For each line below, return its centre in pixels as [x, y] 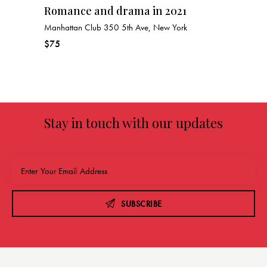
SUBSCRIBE [142, 204]
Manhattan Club [74, 28]
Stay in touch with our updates [133, 123]
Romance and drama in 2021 [115, 11]
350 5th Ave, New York [145, 28]
